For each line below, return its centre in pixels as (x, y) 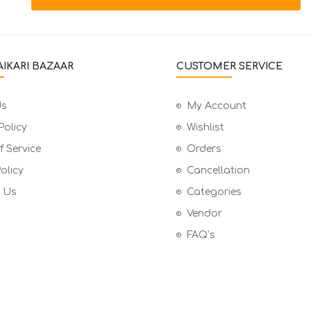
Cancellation (218, 171)
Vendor (204, 214)
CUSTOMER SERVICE (229, 67)
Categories (214, 192)
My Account (217, 106)
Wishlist (205, 128)
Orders (204, 149)
